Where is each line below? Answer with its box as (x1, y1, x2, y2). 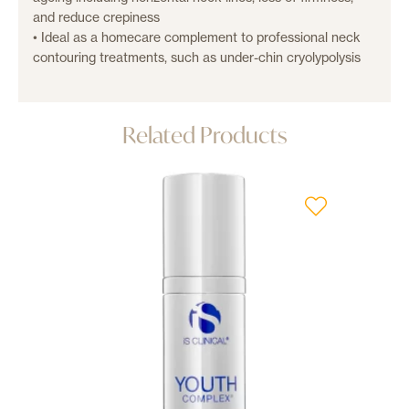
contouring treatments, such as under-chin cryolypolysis (33, 48, 361, 65)
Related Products (122, 120, 287, 150)
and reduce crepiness (33, 8, 160, 25)
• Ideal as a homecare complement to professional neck (33, 28, 361, 45)
